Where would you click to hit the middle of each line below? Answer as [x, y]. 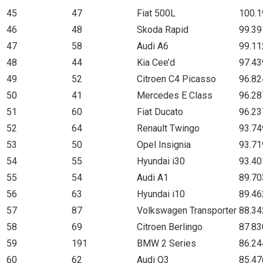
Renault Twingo [168, 128]
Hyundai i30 [161, 161]
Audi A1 [153, 177]
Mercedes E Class [175, 95]
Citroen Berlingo [170, 227]
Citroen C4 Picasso [176, 79]
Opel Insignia [164, 144]
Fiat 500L [156, 13]
